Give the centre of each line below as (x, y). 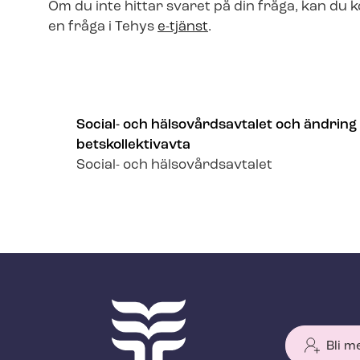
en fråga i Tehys (103, 27)
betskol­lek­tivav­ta (134, 145)
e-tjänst (183, 27)
